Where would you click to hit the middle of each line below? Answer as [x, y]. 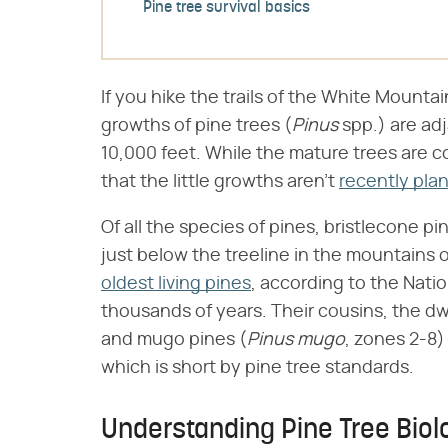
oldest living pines [176, 284]
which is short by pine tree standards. [257, 368]
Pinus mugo [296, 340]
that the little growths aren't [220, 182]
